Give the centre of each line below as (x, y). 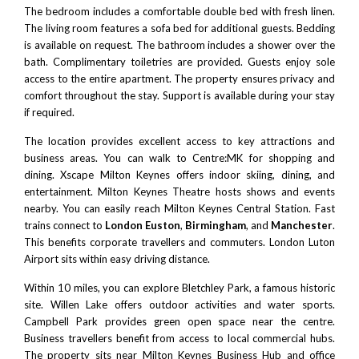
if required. (49, 113)
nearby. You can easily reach (94, 209)
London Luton (303, 242)
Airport (41, 259)
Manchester (302, 226)
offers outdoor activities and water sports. (221, 305)
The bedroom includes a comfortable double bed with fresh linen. (179, 12)
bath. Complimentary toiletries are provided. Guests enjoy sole (179, 62)
